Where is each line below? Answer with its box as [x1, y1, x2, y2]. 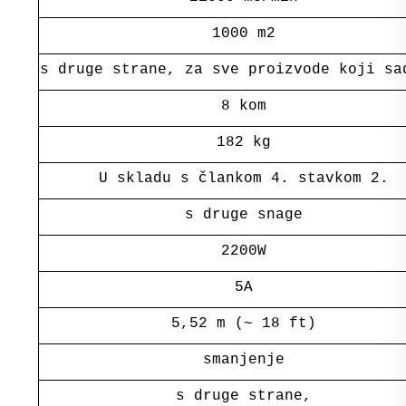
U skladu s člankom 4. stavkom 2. [98, 169, 389, 187]
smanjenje [202, 351, 285, 368]
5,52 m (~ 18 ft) [170, 314, 316, 332]
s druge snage [184, 206, 303, 223]
